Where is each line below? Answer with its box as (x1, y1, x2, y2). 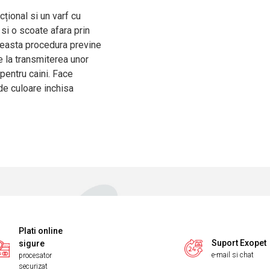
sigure (18, 239, 45, 248)
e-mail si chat (212, 250, 254, 259)
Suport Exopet (212, 237, 267, 248)
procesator (18, 251, 52, 260)
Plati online (18, 226, 63, 236)
